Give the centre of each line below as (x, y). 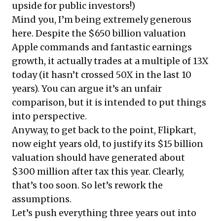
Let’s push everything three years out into (104, 213)
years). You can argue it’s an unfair (87, 88)
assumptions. (42, 199)
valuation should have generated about (98, 157)
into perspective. (49, 116)
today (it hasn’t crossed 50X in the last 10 (102, 74)
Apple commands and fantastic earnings (102, 47)
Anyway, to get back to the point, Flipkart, (104, 130)
